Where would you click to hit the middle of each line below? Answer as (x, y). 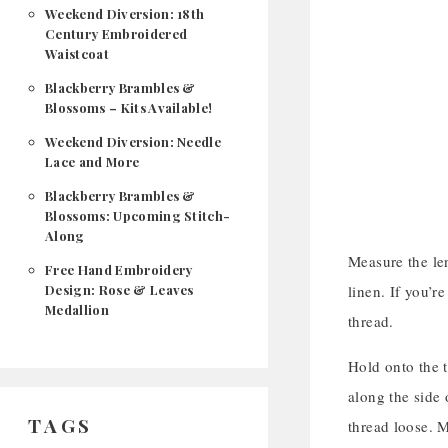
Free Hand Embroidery (119, 269)
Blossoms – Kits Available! (129, 107)
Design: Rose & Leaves (119, 289)
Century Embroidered (116, 33)
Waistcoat (77, 53)
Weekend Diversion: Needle (133, 141)
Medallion (77, 309)
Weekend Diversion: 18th (125, 13)
